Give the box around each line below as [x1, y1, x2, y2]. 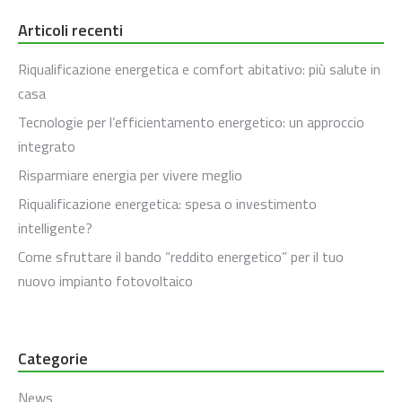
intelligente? [18, 217, 92, 240]
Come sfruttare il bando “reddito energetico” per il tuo [18, 246, 344, 268]
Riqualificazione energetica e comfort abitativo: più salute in [18, 58, 380, 81]
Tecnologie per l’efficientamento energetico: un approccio [18, 111, 364, 134]
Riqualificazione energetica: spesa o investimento [18, 193, 317, 215]
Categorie [18, 346, 88, 371]
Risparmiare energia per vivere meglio [18, 164, 242, 187]
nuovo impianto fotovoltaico [18, 270, 193, 293]
